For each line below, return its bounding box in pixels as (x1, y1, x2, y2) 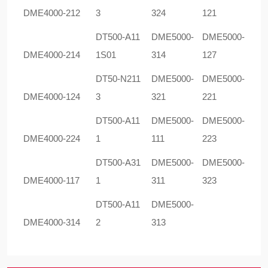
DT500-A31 (96, 157, 141, 167)
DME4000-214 (23, 50, 80, 60)
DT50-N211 (96, 74, 141, 84)
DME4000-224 (23, 133, 80, 144)
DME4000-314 (23, 217, 80, 227)
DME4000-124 (23, 92, 80, 102)
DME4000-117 (23, 175, 80, 185)
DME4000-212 (23, 8, 80, 18)
